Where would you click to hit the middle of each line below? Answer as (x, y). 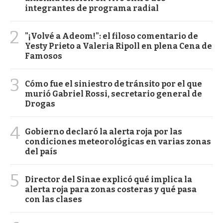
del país (41, 151)
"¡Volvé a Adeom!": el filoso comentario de (111, 36)
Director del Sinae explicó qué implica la (109, 179)
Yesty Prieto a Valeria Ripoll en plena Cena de (118, 46)
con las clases (54, 199)
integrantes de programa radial (92, 8)
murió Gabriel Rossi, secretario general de (113, 94)
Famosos (44, 56)
